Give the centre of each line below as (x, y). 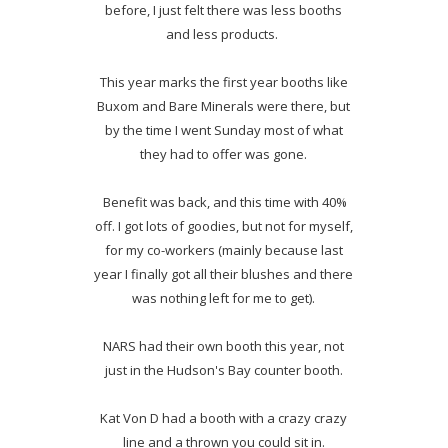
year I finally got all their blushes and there (224, 273)
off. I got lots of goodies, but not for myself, (223, 225)
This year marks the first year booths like (223, 81)
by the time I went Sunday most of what (223, 129)
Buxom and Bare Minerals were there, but (224, 105)
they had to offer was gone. (224, 153)
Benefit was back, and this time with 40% (224, 201)
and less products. (224, 33)
